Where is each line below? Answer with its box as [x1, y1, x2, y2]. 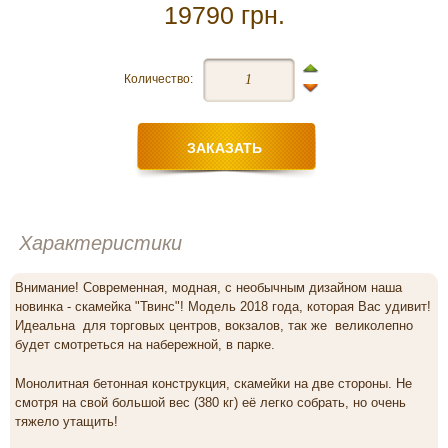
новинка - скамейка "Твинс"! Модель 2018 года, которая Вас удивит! [15, 299, 431, 314]
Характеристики [19, 232, 182, 254]
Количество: [123, 72, 193, 86]
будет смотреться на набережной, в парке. [15, 337, 275, 352]
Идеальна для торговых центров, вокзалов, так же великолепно [15, 318, 413, 333]
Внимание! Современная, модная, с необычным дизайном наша [15, 280, 402, 295]
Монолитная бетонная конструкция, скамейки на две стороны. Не [15, 376, 412, 391]
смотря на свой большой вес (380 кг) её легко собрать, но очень [15, 395, 406, 410]
